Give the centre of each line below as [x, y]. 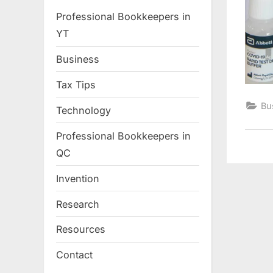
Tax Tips [76, 84]
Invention [78, 178]
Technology [83, 110]
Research [78, 204]
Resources [81, 229]
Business [78, 59]
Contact [74, 255]
